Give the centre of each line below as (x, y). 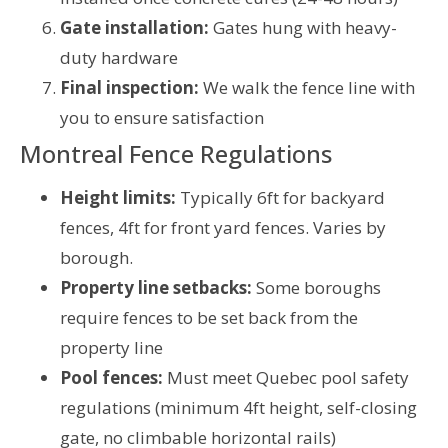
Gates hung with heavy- (303, 27)
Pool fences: (111, 377)
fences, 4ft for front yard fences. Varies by (223, 227)
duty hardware (119, 57)
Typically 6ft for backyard (280, 197)
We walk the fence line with (307, 87)
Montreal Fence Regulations (176, 153)
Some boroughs (316, 287)
